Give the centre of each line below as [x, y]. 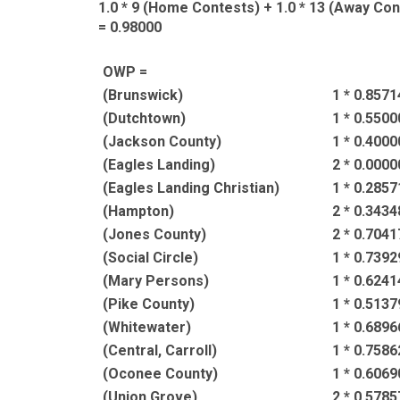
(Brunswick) [143, 95]
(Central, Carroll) [160, 350]
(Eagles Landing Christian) [191, 188]
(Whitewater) [147, 327]
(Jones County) [154, 234]
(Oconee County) [160, 374]
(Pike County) [149, 304]
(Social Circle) [150, 258]
